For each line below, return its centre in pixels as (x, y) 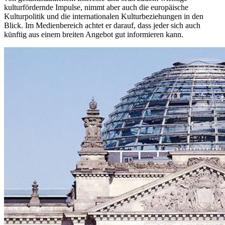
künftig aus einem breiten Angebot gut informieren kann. (94, 34)
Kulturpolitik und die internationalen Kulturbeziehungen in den (104, 16)
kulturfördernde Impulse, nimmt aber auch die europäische (96, 7)
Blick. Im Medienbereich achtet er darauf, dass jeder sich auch (102, 25)
